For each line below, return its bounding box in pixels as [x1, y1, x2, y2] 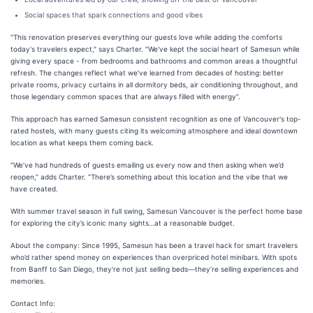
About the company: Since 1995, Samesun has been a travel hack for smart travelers [10, 241, 298, 249]
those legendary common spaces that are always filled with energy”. [10, 92, 242, 101]
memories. [10, 277, 45, 285]
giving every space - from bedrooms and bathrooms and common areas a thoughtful [10, 57, 297, 65]
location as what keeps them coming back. [10, 138, 157, 147]
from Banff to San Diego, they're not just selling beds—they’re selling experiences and [10, 265, 298, 273]
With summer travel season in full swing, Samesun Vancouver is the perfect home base [10, 207, 303, 215]
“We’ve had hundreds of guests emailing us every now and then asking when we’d [10, 161, 284, 169]
